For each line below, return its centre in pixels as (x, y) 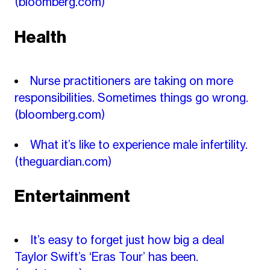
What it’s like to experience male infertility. (139, 144)
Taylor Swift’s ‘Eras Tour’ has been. (106, 257)
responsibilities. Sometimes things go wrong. (131, 98)
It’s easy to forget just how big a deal (127, 240)
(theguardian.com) (63, 161)
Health (40, 37)
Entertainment (72, 196)
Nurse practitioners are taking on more (132, 81)
